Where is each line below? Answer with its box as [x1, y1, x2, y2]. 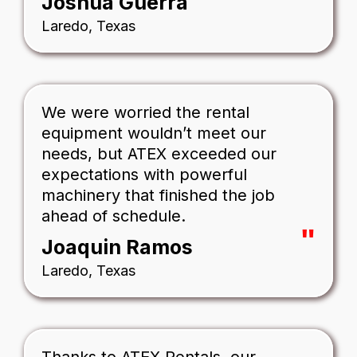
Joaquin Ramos [41, 235, 193, 260]
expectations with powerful [41, 165, 247, 185]
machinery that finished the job [41, 186, 275, 206]
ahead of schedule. [41, 206, 186, 226]
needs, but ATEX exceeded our [41, 144, 277, 164]
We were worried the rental [41, 103, 249, 123]
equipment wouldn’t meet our [41, 124, 266, 143]
